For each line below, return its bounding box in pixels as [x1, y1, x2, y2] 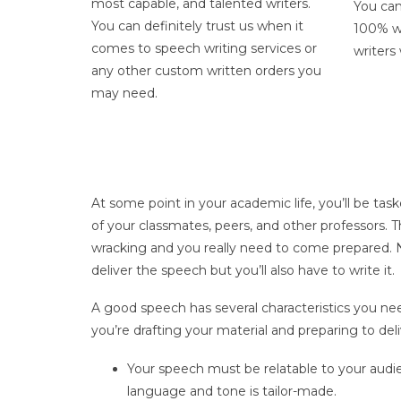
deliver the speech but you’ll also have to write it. [91, 261, 395, 278]
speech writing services [155, 39, 301, 56]
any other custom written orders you [91, 62, 321, 79]
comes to [91, 39, 155, 56]
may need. [91, 84, 158, 101]
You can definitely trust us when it [91, 17, 303, 34]
